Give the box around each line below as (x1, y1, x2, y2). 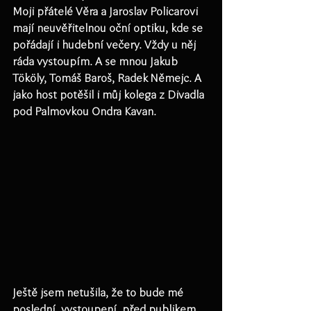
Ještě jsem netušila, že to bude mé (12, 287, 186, 299)
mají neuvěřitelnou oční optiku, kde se (12, 22, 205, 34)
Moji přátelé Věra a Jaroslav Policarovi (12, 6, 201, 17)
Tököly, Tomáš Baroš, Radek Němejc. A (12, 72, 204, 84)
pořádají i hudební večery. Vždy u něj (12, 39, 199, 51)
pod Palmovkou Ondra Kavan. (12, 106, 156, 117)
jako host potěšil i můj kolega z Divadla (12, 89, 207, 101)
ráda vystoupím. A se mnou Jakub (12, 56, 180, 67)
